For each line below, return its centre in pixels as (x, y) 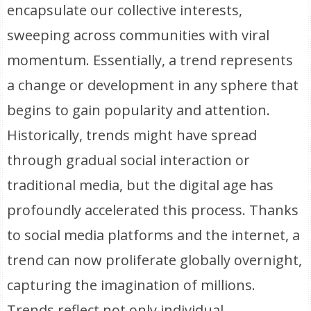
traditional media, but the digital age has (141, 185)
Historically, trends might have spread (132, 135)
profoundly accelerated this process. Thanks (153, 210)
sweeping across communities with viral (138, 35)
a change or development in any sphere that (153, 85)
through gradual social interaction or (129, 160)
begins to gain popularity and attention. (139, 110)
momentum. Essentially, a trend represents (150, 60)
